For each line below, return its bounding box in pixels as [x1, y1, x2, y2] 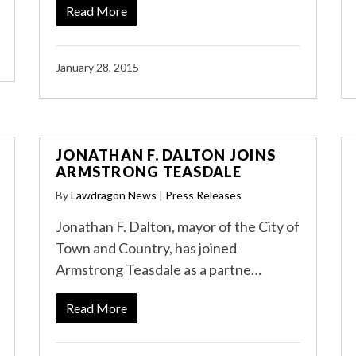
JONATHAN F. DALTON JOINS [56, 146, 276, 164]
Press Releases [165, 188, 242, 202]
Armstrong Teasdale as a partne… [56, 261, 261, 278]
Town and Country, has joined [56, 239, 237, 257]
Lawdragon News [71, 188, 157, 202]
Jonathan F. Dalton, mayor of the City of [56, 218, 300, 235]
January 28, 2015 [56, 60, 139, 74]
